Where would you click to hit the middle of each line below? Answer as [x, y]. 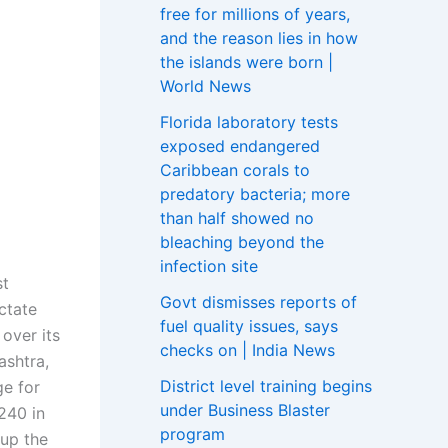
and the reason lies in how [259, 37]
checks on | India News [247, 349]
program [192, 433]
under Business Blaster [245, 409]
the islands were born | [246, 61]
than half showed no [237, 217]
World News [205, 85]
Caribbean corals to [235, 169]
